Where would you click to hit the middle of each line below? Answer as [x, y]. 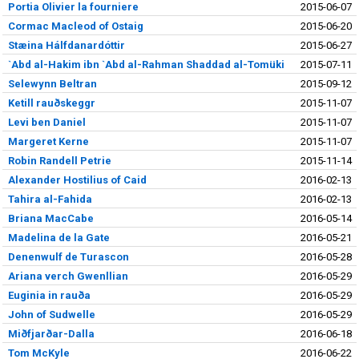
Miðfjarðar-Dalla [51, 333]
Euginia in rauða [49, 295]
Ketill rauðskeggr [51, 103]
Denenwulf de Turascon [68, 256]
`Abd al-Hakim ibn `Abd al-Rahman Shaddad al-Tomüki [146, 64]
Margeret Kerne [48, 141]
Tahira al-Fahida [50, 199]
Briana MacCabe [50, 218]
